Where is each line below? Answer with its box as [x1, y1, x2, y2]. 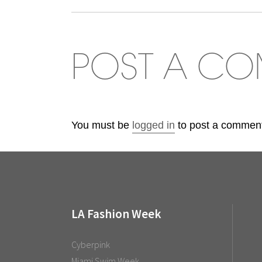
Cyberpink [71, 239, 110, 251]
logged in [132, 119, 175, 132]
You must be [71, 119, 132, 132]
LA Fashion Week [71, 206, 161, 222]
